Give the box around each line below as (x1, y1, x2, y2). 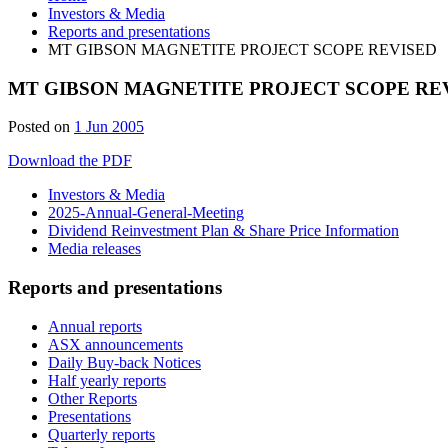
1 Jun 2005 (74, 118, 144, 136)
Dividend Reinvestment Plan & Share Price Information (48, 222, 399, 240)
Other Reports (48, 389, 137, 407)
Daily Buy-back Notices (48, 353, 201, 371)
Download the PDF (8, 152, 132, 170)
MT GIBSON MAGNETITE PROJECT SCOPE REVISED (48, 40, 437, 58)
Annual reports (48, 317, 142, 335)
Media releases (48, 240, 141, 258)
